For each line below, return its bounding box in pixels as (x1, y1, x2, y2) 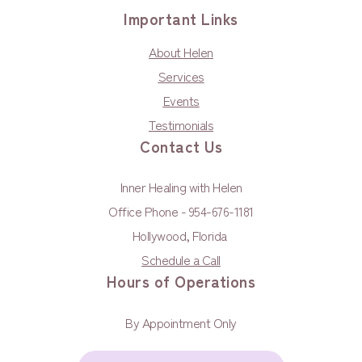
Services (158, 65, 204, 86)
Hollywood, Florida (132, 225, 230, 245)
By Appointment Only (125, 312, 237, 332)
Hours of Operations (106, 269, 256, 293)
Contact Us (140, 134, 222, 158)
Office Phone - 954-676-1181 (108, 200, 254, 221)
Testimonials (149, 114, 213, 134)
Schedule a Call (141, 249, 221, 269)
